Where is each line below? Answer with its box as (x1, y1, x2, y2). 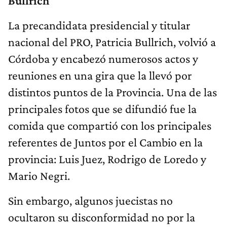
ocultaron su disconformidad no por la (8, 210, 195, 224)
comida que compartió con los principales (8, 119, 211, 133)
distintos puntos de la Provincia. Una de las (8, 85, 217, 99)
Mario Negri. (8, 169, 70, 183)
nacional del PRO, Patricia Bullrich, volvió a (8, 35, 216, 49)
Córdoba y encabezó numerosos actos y (8, 52, 198, 66)
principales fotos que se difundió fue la (8, 102, 197, 116)
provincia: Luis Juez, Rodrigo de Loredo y (8, 152, 206, 166)
